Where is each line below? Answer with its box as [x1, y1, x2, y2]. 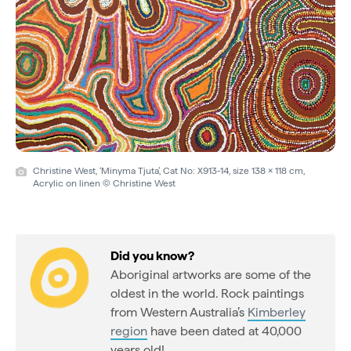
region [110, 323, 147, 338]
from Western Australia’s [110, 304, 248, 320]
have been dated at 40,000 [147, 323, 302, 338]
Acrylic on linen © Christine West [33, 177, 175, 189]
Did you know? [110, 248, 194, 263]
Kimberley [248, 304, 306, 320]
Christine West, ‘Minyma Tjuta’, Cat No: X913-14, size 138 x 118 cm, [33, 165, 305, 176]
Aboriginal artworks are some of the [110, 266, 311, 282]
